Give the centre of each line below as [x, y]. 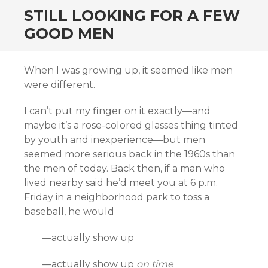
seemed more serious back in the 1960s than [130, 154]
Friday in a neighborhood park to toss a [117, 197]
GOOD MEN [69, 33]
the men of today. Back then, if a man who [124, 168]
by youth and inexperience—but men [115, 140]
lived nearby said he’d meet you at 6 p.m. [121, 183]
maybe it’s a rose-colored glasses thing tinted [131, 125]
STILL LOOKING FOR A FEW [132, 16]
